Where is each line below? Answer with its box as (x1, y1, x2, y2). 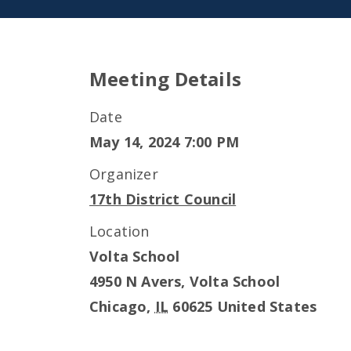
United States (216, 297, 317, 316)
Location (89, 222, 150, 241)
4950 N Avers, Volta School (89, 272, 280, 291)
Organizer (89, 165, 158, 183)
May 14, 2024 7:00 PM (89, 132, 239, 151)
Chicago (89, 297, 147, 316)
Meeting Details (89, 66, 241, 92)
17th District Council (89, 190, 237, 208)
